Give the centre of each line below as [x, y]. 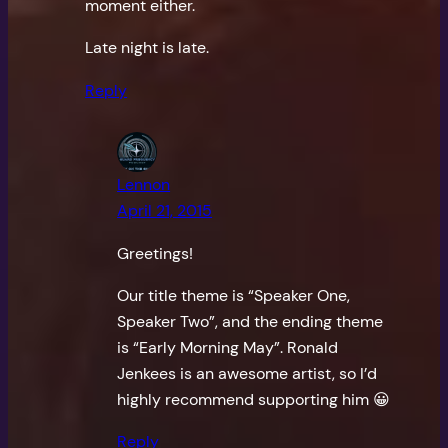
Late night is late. [147, 48]
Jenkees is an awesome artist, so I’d [247, 373]
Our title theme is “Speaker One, [234, 295]
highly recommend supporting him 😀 [254, 399]
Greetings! [155, 253]
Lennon [144, 185]
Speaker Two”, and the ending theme [250, 321]
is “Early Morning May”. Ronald [228, 347]
